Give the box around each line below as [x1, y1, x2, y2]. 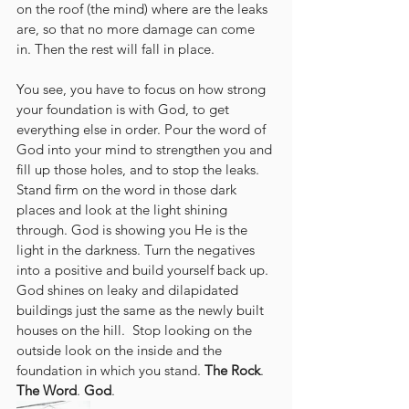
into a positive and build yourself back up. [16, 261, 272, 278]
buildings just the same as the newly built [16, 301, 267, 319]
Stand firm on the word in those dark [16, 181, 240, 198]
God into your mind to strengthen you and [16, 141, 276, 158]
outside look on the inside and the [16, 341, 225, 359]
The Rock [204, 362, 260, 379]
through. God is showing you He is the [16, 221, 251, 238]
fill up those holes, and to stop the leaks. [16, 161, 263, 178]
